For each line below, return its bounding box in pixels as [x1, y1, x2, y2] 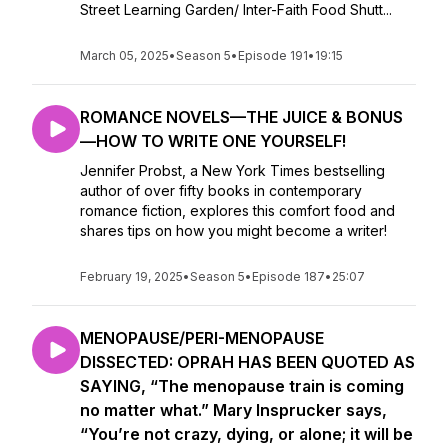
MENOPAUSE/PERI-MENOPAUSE [80, 328, 324, 348]
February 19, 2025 [80, 269, 183, 284]
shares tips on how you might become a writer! [80, 222, 391, 239]
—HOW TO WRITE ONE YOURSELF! [80, 131, 346, 151]
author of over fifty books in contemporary [80, 182, 362, 199]
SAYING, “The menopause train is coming [80, 376, 404, 396]
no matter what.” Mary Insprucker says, [80, 400, 387, 420]
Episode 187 [252, 269, 325, 284]
